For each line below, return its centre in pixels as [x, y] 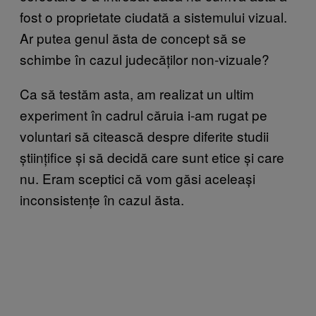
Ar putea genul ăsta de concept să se [133, 37]
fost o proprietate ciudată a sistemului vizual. [153, 16]
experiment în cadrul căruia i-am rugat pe [144, 114]
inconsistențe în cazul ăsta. [102, 199]
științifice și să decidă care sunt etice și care [152, 157]
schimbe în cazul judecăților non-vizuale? [145, 59]
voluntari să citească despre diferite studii [144, 135]
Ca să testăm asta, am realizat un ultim [137, 93]
